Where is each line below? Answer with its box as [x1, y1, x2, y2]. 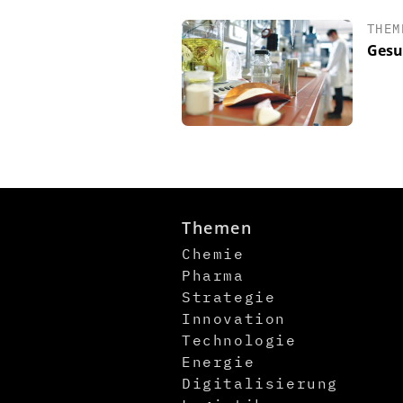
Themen [182, 216, 253, 238]
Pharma [182, 265, 245, 284]
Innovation [182, 309, 286, 327]
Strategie [182, 287, 276, 306]
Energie [182, 352, 255, 371]
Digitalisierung [182, 373, 338, 392]
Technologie [182, 330, 297, 349]
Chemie [182, 244, 245, 263]
